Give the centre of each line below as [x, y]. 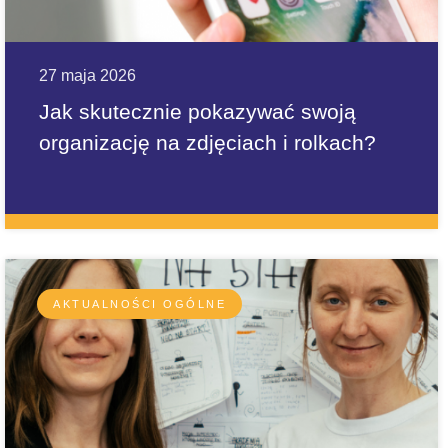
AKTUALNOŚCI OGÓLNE [139, 304]
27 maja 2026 [87, 75]
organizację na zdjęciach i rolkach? [207, 142]
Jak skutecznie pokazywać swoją [197, 111]
